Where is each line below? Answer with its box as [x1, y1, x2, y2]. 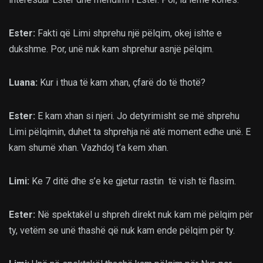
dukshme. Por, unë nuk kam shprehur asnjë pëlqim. [9, 43, 214, 55]
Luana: [9, 76, 38, 88]
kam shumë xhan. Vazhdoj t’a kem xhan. [9, 141, 168, 153]
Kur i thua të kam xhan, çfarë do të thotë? [38, 76, 205, 88]
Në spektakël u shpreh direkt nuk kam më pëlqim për [35, 208, 253, 220]
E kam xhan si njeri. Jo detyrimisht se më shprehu [35, 110, 240, 122]
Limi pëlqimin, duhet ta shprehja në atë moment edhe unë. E [9, 126, 251, 137]
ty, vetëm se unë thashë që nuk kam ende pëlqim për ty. [9, 224, 235, 236]
